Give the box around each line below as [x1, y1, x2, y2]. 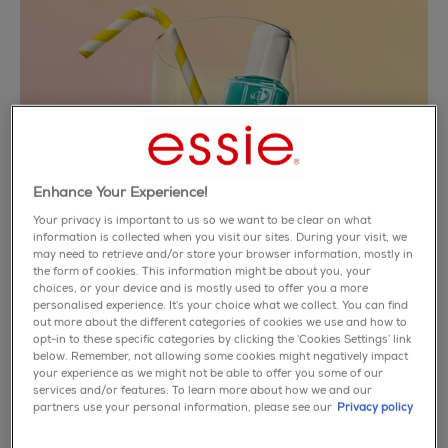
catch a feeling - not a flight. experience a [41, 415, 407, 440]
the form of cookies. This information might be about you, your [33, 263, 372, 279]
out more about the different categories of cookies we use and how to [33, 314, 408, 330]
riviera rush [126, 361, 322, 408]
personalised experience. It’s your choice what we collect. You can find [33, 297, 409, 313]
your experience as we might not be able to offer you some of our [33, 365, 384, 381]
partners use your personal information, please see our [33, 399, 333, 415]
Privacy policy [337, 399, 414, 415]
